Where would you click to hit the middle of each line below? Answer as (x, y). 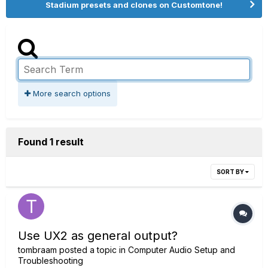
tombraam (37, 250)
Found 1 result (51, 142)
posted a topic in (92, 250)
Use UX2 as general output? (98, 236)
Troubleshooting (51, 261)
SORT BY (231, 172)
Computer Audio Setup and (182, 250)
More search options (71, 93)
